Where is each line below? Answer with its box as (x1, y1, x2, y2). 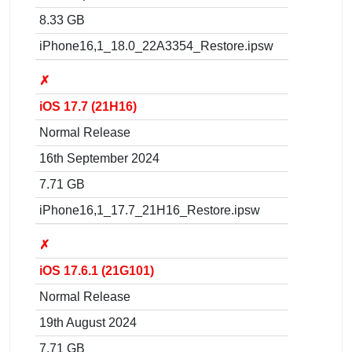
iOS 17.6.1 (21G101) (39, 263, 154, 277)
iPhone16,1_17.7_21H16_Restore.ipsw (39, 203, 260, 217)
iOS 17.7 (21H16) (39, 99, 137, 113)
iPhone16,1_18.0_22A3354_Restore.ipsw (39, 38, 273, 53)
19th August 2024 (39, 315, 137, 329)
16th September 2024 (39, 151, 159, 165)
